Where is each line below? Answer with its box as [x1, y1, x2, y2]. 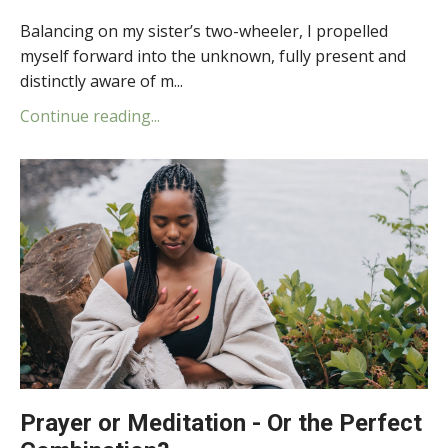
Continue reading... [20, 105, 160, 127]
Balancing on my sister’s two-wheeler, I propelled [20, 20, 388, 42]
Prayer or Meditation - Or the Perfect [20, 408, 422, 437]
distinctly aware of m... [20, 70, 183, 92]
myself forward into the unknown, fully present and [20, 45, 406, 67]
